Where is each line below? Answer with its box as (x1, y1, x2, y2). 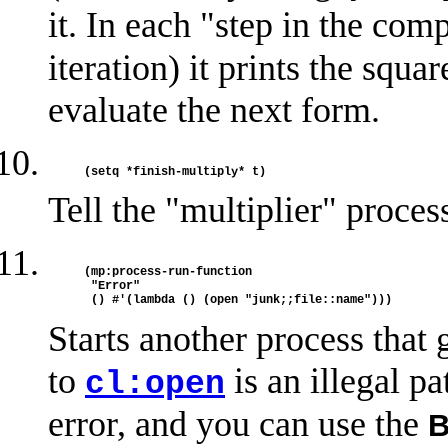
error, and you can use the (48, 403, 428, 444)
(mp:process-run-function (84, 264, 259, 279)
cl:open (85, 365, 225, 403)
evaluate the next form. (48, 89, 380, 130)
